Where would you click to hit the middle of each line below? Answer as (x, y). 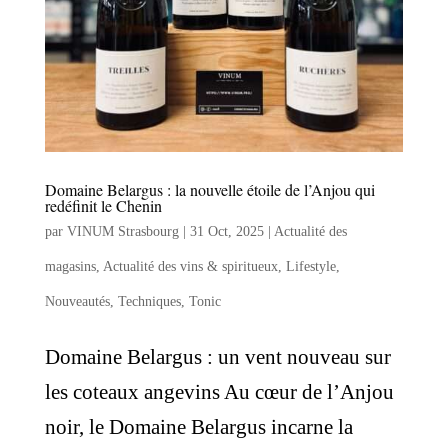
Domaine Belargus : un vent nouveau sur (217, 357)
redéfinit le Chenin (103, 206)
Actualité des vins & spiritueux (190, 267)
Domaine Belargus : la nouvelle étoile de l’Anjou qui (209, 190)
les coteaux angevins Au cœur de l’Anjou (219, 392)
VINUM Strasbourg (122, 232)
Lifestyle (310, 267)
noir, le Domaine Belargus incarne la (198, 427)
